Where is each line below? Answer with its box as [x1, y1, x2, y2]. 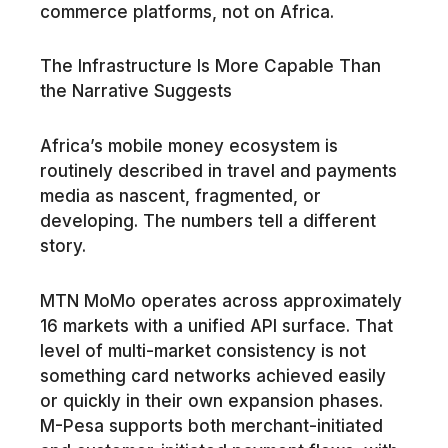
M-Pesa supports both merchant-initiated [39, 415, 383, 436]
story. [39, 236, 86, 257]
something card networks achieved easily [39, 365, 386, 386]
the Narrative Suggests [39, 81, 232, 102]
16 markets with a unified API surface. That [39, 315, 393, 336]
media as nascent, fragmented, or [39, 186, 321, 207]
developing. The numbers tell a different [39, 211, 376, 232]
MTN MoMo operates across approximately [39, 290, 402, 311]
